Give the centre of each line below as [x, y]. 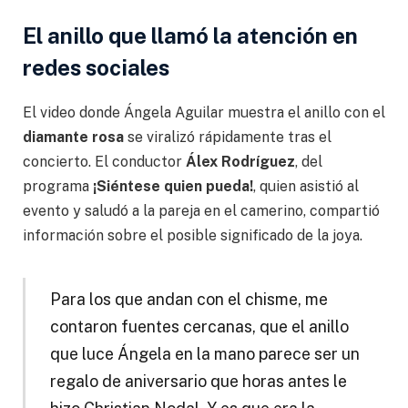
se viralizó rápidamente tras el [228, 138]
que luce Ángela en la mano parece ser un [204, 353]
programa [58, 187]
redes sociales [96, 68]
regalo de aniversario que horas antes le [198, 381]
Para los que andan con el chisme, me [189, 299]
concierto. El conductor [104, 162]
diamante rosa [73, 138]
